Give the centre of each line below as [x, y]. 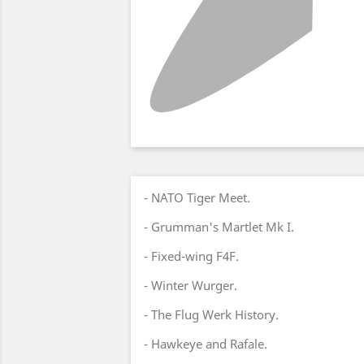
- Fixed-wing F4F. [191, 256]
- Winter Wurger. [191, 285]
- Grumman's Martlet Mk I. [219, 227]
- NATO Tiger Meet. [197, 197]
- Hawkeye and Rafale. [206, 344]
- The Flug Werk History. [211, 314]
